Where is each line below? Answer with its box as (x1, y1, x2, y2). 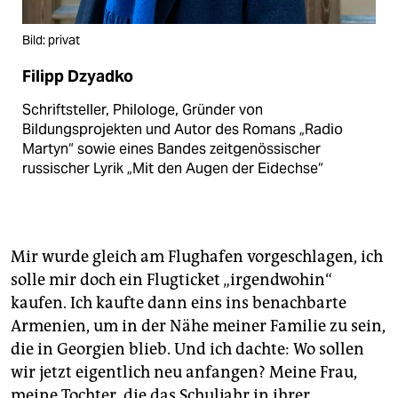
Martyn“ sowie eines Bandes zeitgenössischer (22, 139, 321, 159)
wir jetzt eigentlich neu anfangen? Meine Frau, (11, 362, 357, 383)
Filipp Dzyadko (22, 67, 133, 87)
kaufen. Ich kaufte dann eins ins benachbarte (11, 293, 346, 314)
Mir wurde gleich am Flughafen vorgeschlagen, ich (11, 247, 383, 267)
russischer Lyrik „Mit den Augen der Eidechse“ (22, 159, 323, 179)
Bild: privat (22, 32, 80, 49)
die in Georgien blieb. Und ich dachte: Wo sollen (11, 339, 364, 360)
